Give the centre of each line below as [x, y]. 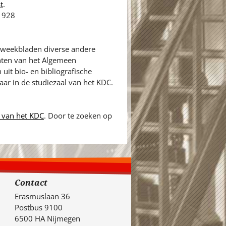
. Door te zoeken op [78, 116]
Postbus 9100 [39, 207]
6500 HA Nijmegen [47, 218]
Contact [31, 182]
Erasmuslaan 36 [42, 196]
